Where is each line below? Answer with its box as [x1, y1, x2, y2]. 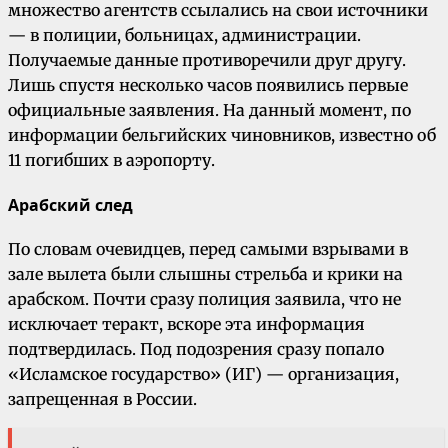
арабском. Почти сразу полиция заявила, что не [8, 289, 401, 310]
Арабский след [8, 193, 133, 216]
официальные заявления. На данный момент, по [8, 99, 411, 120]
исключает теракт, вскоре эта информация [8, 314, 365, 335]
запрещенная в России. [8, 389, 197, 410]
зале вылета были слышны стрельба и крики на [8, 264, 403, 285]
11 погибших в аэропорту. [8, 149, 215, 170]
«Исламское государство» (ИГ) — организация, [8, 364, 399, 385]
